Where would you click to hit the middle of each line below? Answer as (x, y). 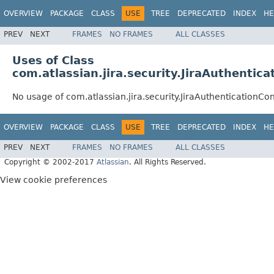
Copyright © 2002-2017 (50, 162)
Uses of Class (53, 60)
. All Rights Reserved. (168, 162)
